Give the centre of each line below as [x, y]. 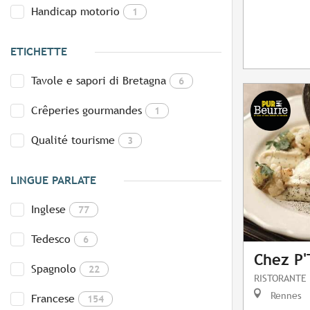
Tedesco [51, 239]
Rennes [285, 295]
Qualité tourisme [73, 140]
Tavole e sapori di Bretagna [99, 81]
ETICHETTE [39, 52]
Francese [53, 299]
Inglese [48, 210]
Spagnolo [54, 269]
